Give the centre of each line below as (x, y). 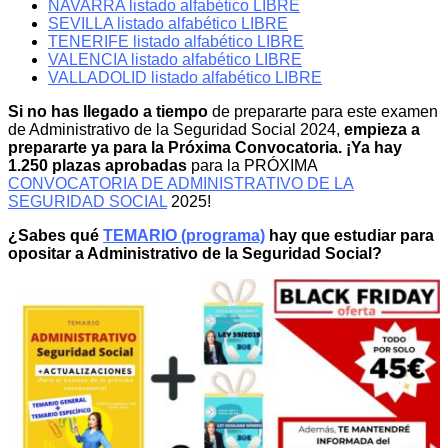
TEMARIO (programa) (184, 235)
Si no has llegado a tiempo (108, 111)
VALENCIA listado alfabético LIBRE (175, 59)
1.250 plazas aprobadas (99, 165)
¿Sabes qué (55, 235)
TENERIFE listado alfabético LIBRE (176, 41)
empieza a (380, 129)
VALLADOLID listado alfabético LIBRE (185, 77)
